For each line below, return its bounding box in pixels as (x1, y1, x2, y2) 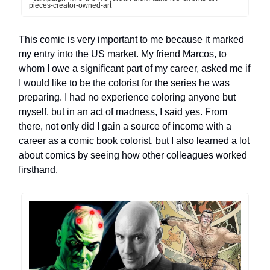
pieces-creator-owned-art (29, 1, 111, 10)
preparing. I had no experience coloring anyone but (19, 92, 236, 103)
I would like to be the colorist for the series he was (19, 78, 230, 89)
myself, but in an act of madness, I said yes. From (19, 107, 227, 118)
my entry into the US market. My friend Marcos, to (19, 49, 227, 60)
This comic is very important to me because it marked (19, 34, 244, 45)
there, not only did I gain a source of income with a (19, 121, 231, 132)
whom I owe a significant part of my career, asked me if (19, 63, 250, 74)
